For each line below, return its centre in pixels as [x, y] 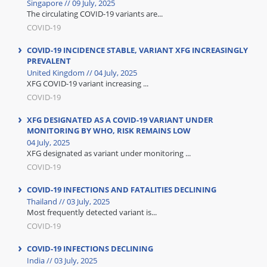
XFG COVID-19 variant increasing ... [88, 83]
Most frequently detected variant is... [92, 212]
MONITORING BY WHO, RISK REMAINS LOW [109, 131]
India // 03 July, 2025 [62, 260]
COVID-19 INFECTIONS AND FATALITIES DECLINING [122, 190]
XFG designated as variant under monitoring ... [109, 153]
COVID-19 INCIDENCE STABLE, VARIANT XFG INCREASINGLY [137, 50]
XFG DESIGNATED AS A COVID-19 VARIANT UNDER [120, 120]
